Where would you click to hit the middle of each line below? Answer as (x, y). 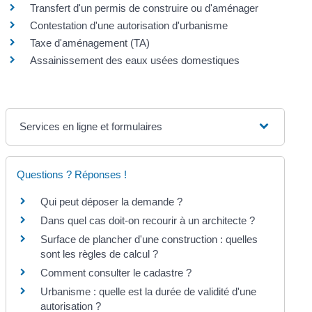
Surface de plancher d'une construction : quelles (149, 239)
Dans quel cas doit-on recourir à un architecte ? (148, 220)
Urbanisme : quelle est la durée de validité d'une (149, 291)
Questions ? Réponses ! (72, 174)
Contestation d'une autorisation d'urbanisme (129, 25)
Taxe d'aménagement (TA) (90, 42)
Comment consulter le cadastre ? (116, 272)
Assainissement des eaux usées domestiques (135, 60)
